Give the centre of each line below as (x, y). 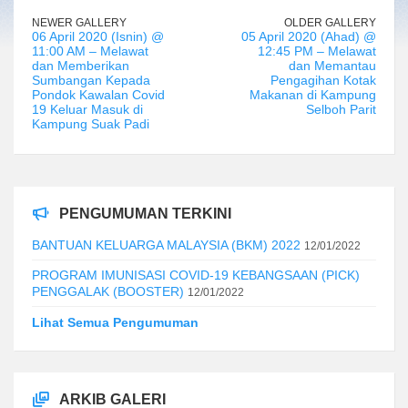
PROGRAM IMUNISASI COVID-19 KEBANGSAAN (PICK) (196, 275)
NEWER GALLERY (79, 22)
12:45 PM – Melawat (317, 51)
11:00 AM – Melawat (90, 51)
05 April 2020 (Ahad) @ (309, 36)
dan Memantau (332, 65)
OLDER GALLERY (330, 22)
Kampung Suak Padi (91, 123)
